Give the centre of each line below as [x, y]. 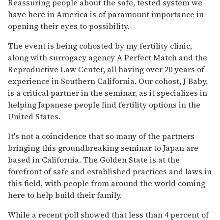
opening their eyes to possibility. [69, 26]
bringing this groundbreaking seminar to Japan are [103, 148]
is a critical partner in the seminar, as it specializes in [108, 93]
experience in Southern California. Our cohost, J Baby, [108, 81]
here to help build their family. [65, 195]
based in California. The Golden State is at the [94, 159]
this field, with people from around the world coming [107, 183]
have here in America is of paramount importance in [106, 14]
